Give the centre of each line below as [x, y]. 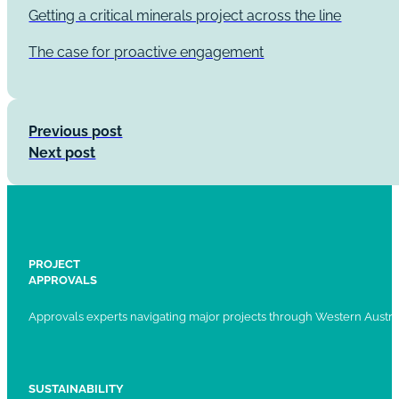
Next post [62, 152]
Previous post [76, 131]
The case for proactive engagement [147, 52]
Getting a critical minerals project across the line [185, 16]
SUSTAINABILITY [77, 389]
